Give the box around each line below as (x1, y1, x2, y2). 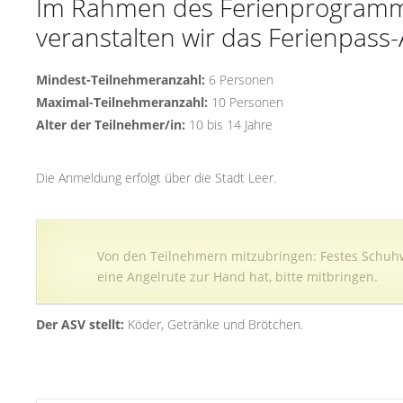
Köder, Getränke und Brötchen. (123, 316, 303, 334)
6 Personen (204, 71, 273, 89)
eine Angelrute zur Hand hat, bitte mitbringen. (96, 268, 378, 286)
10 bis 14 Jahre (184, 116, 273, 134)
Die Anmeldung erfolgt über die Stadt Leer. (35, 169, 276, 187)
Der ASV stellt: (35, 316, 124, 334)
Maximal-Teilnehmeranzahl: (35, 94, 208, 112)
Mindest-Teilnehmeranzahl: (35, 71, 205, 89)
